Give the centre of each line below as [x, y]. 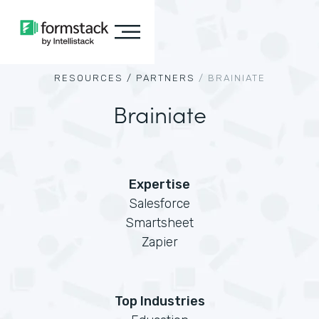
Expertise [159, 184]
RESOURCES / [93, 78]
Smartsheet [159, 223]
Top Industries [159, 301]
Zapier [159, 242]
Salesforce [159, 204]
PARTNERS [165, 78]
